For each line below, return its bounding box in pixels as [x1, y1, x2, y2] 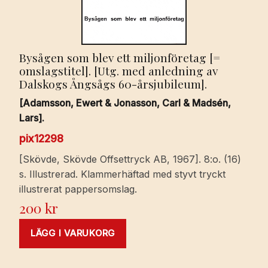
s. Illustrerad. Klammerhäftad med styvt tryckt [19, 168, 226, 181]
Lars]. [19, 112, 44, 124]
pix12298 [19, 132, 63, 145]
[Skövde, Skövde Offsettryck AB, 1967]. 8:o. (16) [19, 153, 241, 166]
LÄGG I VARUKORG [31, 228, 115, 239]
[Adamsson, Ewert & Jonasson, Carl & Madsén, [19, 97, 231, 109]
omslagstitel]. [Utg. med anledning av [19, 62, 218, 78]
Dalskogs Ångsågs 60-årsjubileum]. [19, 75, 207, 92]
